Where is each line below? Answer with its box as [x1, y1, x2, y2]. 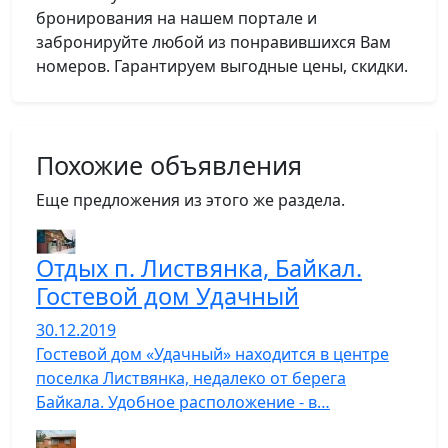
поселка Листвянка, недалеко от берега [36, 367, 346, 390]
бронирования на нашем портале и [36, 7, 317, 29]
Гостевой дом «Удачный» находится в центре [36, 343, 389, 366]
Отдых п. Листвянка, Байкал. [36, 252, 362, 285]
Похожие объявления [36, 148, 302, 182]
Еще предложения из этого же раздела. [36, 189, 345, 211]
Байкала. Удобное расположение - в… [36, 391, 330, 414]
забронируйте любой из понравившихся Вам [36, 31, 391, 53]
